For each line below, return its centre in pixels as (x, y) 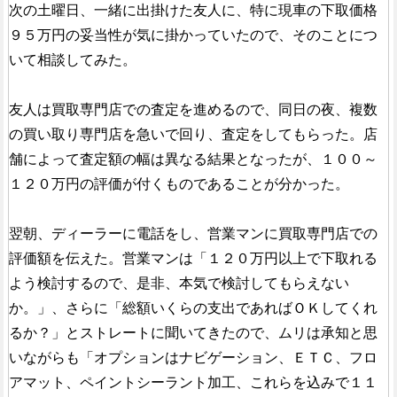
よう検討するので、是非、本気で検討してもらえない (179, 284)
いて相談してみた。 (72, 60)
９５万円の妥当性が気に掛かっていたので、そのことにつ (193, 35)
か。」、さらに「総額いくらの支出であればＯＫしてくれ (193, 308)
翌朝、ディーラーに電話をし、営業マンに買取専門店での (193, 234)
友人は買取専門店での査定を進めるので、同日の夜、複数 (193, 110)
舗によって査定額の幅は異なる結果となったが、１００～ (193, 160)
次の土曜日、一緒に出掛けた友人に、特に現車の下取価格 (193, 11)
